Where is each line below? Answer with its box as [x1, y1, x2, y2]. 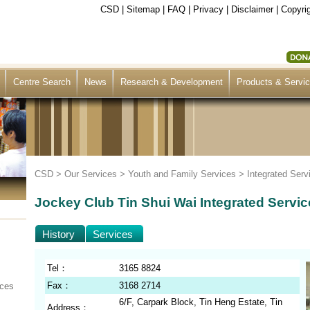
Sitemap [127, 4, 160, 15]
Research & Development [120, 77, 223, 87]
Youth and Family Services [128, 169, 236, 179]
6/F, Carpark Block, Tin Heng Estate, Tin [119, 297, 282, 307]
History [42, 228, 75, 240]
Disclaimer [231, 4, 273, 15]
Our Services [64, 169, 117, 179]
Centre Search [13, 77, 71, 87]
